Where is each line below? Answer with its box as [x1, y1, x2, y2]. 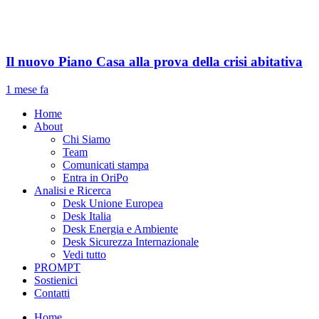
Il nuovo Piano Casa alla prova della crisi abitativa [6, 54, 303, 70]
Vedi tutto [63, 248, 106, 261]
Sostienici [34, 273, 78, 286]
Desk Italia [63, 209, 111, 222]
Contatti [34, 286, 70, 299]
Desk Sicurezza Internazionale [63, 235, 199, 248]
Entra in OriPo [63, 171, 128, 184]
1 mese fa [6, 83, 48, 95]
